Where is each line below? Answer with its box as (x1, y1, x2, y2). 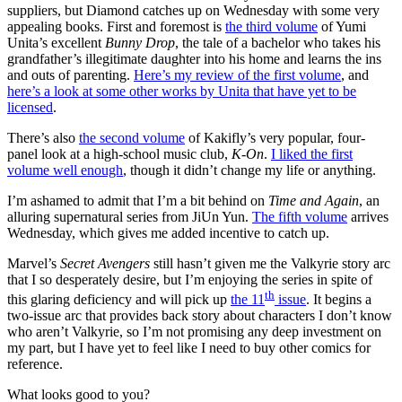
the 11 (231, 292, 265, 308)
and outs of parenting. (7, 66, 134, 83)
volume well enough (7, 162, 123, 178)
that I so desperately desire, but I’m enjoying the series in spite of (7, 271, 372, 287)
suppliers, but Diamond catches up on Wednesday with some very (7, 2, 380, 18)
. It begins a (306, 292, 371, 308)
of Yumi (318, 18, 366, 34)
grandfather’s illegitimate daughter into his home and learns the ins (7, 50, 381, 66)
